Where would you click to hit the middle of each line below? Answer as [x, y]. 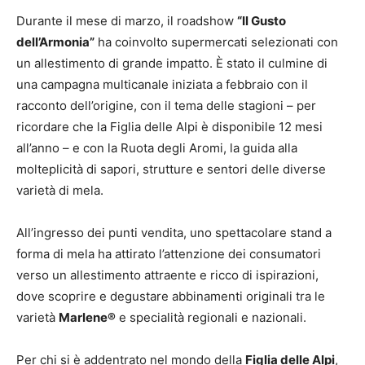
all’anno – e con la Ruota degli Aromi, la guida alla [157, 148]
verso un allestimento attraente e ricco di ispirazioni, [167, 275]
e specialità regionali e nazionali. [211, 318]
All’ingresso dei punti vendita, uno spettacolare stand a [174, 233]
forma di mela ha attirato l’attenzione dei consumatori [169, 254]
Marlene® [87, 318]
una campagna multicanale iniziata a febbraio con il [162, 85]
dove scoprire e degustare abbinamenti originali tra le [171, 297]
